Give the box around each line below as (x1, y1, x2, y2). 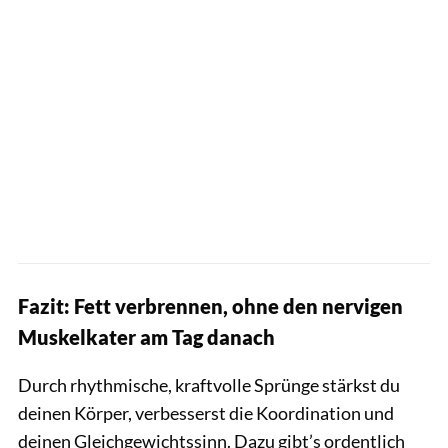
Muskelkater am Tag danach (18, 324, 275, 349)
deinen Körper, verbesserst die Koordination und (18, 401, 394, 424)
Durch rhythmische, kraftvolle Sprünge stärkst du (18, 373, 400, 396)
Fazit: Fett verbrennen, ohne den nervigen (18, 293, 403, 318)
